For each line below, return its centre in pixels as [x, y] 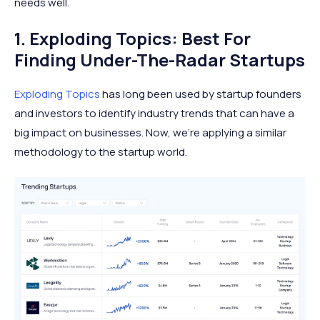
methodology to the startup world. [101, 151]
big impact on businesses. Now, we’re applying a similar [150, 132]
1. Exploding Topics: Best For [132, 38]
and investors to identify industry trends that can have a [154, 113]
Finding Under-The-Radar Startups [160, 59]
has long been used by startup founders [201, 94]
